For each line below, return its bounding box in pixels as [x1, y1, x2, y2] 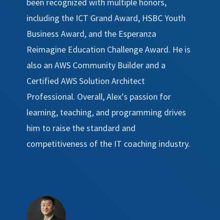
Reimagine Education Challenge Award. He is [27, 43, 191, 55]
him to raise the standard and [27, 122, 136, 134]
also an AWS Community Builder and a [27, 59, 165, 71]
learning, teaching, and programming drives [27, 106, 186, 118]
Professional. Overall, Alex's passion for [27, 90, 171, 102]
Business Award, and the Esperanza [27, 27, 156, 39]
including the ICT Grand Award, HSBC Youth [27, 12, 186, 24]
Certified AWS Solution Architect [27, 75, 145, 86]
